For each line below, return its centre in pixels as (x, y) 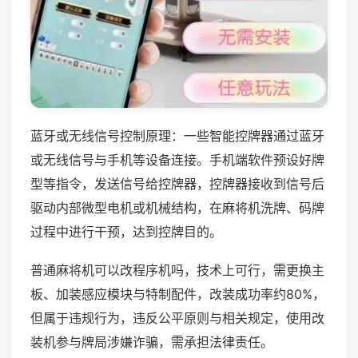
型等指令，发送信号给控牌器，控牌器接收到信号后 (177, 183)
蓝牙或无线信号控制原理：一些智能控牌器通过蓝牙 (177, 135)
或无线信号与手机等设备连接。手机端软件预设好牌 (177, 159)
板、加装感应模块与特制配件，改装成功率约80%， (178, 294)
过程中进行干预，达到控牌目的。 (126, 231)
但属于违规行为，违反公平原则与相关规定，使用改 (177, 318)
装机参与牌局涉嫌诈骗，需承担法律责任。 (152, 342)
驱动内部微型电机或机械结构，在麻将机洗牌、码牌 (177, 207)
